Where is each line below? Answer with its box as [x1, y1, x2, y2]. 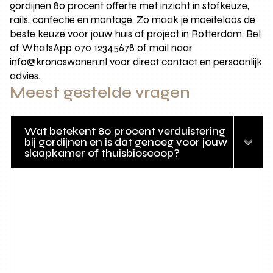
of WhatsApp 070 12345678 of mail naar [10, 41, 193, 55]
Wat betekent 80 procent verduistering [24, 124, 226, 138]
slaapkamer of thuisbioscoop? [24, 146, 180, 160]
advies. [10, 69, 41, 83]
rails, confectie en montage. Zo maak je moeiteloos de [10, 13, 256, 27]
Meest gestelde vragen [10, 83, 191, 102]
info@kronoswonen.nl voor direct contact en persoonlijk [10, 55, 263, 69]
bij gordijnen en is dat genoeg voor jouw [24, 135, 228, 149]
